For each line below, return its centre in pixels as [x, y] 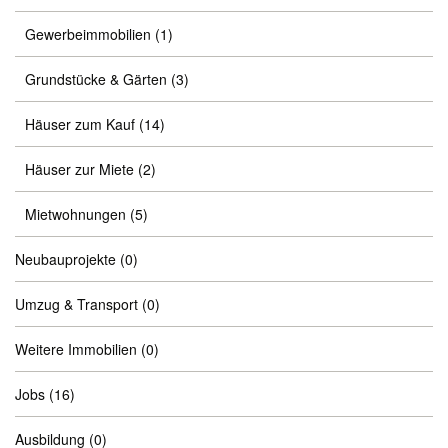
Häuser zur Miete [79, 169]
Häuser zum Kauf [80, 124]
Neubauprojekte [65, 259]
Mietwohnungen [75, 214]
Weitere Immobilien [76, 349]
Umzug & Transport [76, 304]
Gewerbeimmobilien [88, 34]
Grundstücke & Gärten [96, 79]
